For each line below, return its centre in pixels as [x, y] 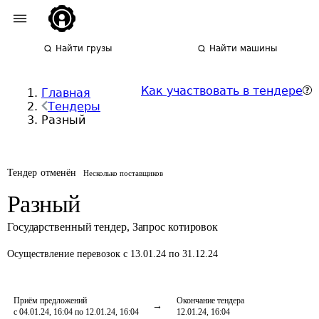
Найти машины [244, 48]
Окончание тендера [210, 300]
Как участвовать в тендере [222, 91]
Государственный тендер [67, 227]
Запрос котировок [175, 227]
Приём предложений [50, 300]
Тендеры [74, 106]
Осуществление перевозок [65, 254]
